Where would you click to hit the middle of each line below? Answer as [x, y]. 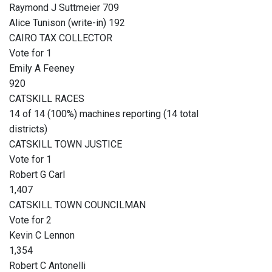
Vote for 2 [30, 220]
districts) [28, 129]
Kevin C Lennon [42, 236]
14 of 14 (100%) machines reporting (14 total [104, 114]
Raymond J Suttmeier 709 [64, 8]
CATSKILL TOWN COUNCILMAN [77, 205]
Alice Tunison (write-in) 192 [67, 23]
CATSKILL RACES [47, 99]
